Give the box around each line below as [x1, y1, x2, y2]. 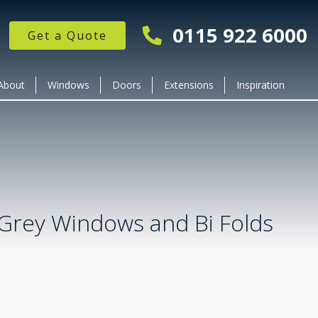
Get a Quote [28, 28, 107, 43]
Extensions [164, 78, 214, 92]
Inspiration [236, 78, 285, 92]
